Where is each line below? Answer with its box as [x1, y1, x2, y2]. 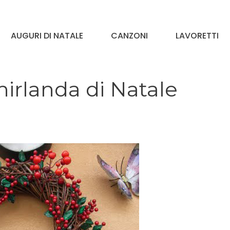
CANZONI [111, 29, 148, 42]
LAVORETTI [176, 29, 219, 42]
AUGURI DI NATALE [11, 29, 83, 42]
